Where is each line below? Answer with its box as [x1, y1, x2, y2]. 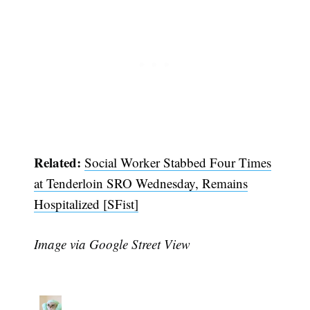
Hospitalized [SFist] [34, 194, 139, 212]
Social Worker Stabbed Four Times [84, 153, 272, 171]
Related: [34, 152, 85, 172]
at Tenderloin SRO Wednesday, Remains [34, 174, 248, 192]
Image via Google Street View [34, 235, 191, 253]
